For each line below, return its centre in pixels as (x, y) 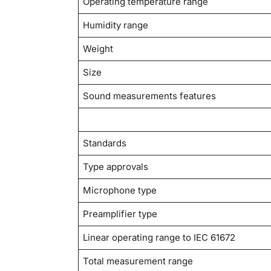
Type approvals (116, 167)
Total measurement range (138, 261)
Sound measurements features (150, 96)
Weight (98, 49)
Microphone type (120, 191)
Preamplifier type (120, 214)
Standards (105, 143)
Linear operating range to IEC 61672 (159, 238)
